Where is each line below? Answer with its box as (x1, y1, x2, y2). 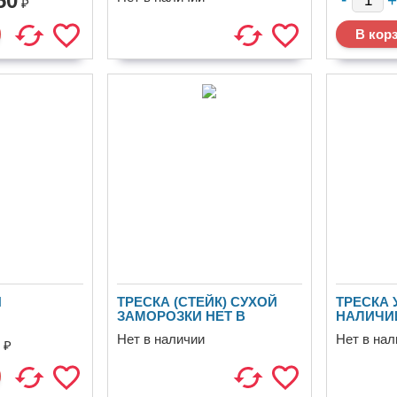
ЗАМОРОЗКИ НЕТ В (116, 308, 245, 323)
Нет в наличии (116, 331, 205, 346)
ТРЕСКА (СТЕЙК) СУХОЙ (116, 294, 277, 309)
